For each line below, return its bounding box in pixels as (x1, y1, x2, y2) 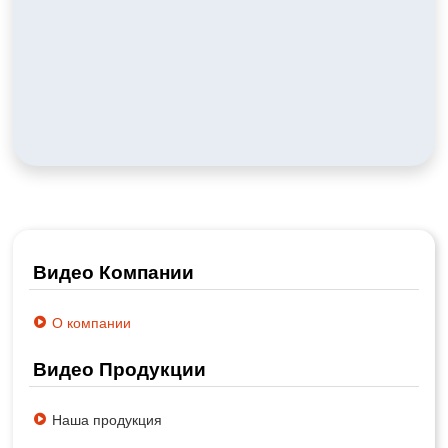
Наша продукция (51, 410, 162, 428)
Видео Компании (32, 260, 194, 284)
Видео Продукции (32, 356, 206, 380)
